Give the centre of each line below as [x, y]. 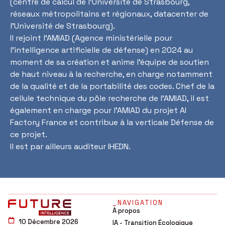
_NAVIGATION [138, 203]
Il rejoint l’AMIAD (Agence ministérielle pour [91, 38]
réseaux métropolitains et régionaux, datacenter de [109, 14]
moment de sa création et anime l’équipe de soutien [109, 62]
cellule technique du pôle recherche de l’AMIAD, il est [109, 98]
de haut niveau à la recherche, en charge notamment [111, 74]
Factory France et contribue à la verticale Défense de [112, 123]
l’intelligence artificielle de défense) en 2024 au [101, 50]
